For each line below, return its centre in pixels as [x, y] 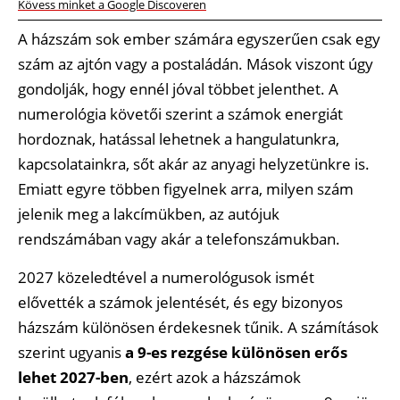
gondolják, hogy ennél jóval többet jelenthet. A [178, 89]
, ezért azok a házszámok [215, 377]
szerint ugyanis [71, 352]
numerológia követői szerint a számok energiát [180, 114]
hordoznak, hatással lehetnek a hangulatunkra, [179, 139]
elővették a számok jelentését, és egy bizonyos [180, 302]
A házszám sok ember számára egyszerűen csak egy [199, 39]
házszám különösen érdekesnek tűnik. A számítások [198, 327]
